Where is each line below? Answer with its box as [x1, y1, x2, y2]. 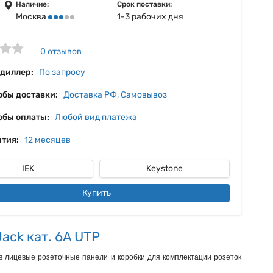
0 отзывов [40, 46, 82, 57]
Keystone [146, 163, 183, 174]
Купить [82, 188, 111, 198]
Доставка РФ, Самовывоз [63, 90, 167, 100]
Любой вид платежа [55, 112, 137, 122]
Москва [16, 12, 48, 22]
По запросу [39, 67, 85, 77]
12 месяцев [24, 135, 71, 145]
